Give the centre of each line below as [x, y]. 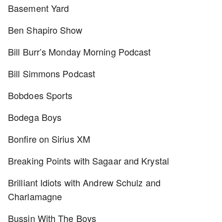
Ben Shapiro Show [45, 30]
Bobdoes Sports [40, 95]
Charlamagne [35, 196]
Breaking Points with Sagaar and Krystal [88, 161]
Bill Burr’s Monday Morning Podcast [80, 52]
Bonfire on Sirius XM [49, 139]
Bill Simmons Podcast [52, 73]
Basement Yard [39, 8]
